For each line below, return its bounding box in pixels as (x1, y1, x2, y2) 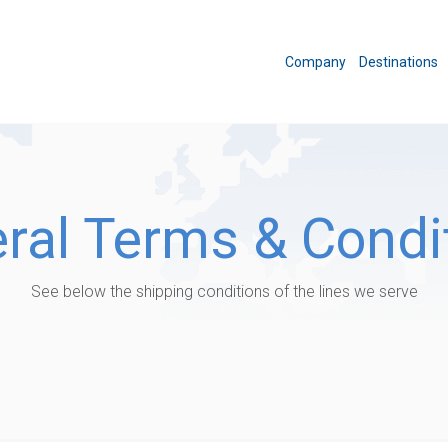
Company (285, 53, 346, 70)
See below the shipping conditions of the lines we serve (30, 281, 418, 301)
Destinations (359, 53, 438, 70)
